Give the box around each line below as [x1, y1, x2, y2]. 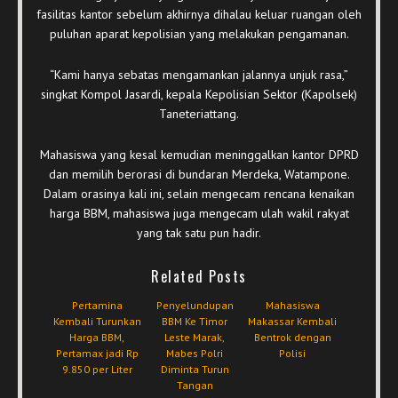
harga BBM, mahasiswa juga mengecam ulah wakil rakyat [49, 204, 349, 221]
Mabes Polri [166, 346, 223, 360]
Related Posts [151, 265, 247, 287]
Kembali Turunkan [52, 314, 141, 328]
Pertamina [71, 298, 123, 312]
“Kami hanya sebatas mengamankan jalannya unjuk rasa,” [50, 66, 348, 83]
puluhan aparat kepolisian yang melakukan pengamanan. [49, 25, 349, 42]
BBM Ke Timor [162, 314, 227, 328]
